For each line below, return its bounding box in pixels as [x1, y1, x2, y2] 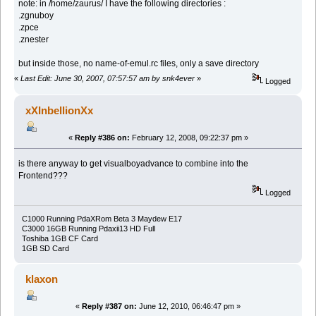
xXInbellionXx [25, 104, 94, 116]
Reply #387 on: [82, 301, 137, 310]
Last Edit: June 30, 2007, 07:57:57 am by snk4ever [20, 73, 195, 83]
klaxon [25, 272, 59, 285]
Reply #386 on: [74, 133, 130, 142]
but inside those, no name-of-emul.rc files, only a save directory [18, 59, 260, 69]
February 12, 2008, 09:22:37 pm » [129, 133, 248, 142]
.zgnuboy [18, 11, 54, 21]
